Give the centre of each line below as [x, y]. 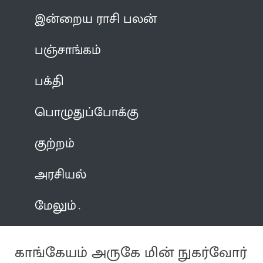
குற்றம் [55, 143]
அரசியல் [61, 174]
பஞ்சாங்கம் [68, 50]
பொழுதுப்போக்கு [87, 112]
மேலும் [56, 205]
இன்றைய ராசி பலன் [96, 19]
